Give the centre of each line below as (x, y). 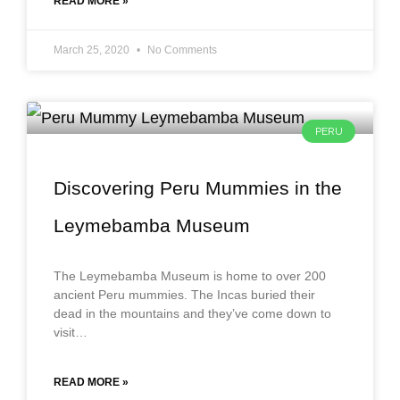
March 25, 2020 (93, 50)
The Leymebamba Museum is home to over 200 (190, 275)
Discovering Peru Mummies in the (198, 187)
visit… (71, 332)
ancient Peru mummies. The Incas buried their (184, 294)
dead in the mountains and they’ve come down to (192, 313)
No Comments (181, 50)
